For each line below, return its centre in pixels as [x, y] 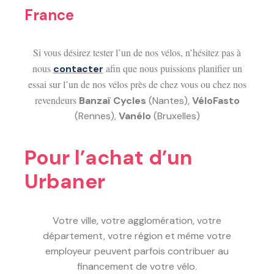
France [49, 15]
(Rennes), [96, 116]
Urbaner [65, 182]
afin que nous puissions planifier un [174, 68]
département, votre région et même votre [137, 236]
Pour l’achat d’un [109, 158]
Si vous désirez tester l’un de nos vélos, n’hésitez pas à [137, 53]
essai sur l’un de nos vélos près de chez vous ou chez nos [137, 84]
